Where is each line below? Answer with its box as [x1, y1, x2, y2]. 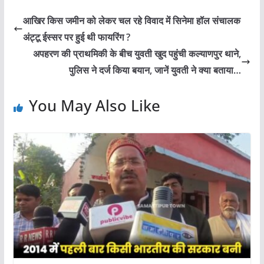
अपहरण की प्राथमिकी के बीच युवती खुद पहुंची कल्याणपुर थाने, [33, 47, 242, 61]
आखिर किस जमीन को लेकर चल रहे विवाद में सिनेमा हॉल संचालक [22, 14, 240, 28]
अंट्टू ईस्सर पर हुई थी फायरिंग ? [22, 31, 130, 44]
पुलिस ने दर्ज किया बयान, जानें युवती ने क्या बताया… [69, 64, 242, 77]
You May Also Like [28, 95, 160, 117]
